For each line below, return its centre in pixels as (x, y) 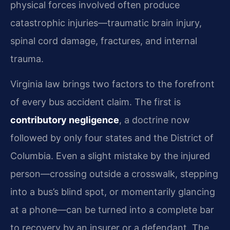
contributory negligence (65, 120)
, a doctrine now (155, 120)
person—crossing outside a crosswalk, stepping (114, 174)
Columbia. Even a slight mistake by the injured (110, 156)
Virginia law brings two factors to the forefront (112, 84)
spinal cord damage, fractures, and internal (104, 41)
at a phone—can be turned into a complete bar (112, 210)
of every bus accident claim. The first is (95, 102)
